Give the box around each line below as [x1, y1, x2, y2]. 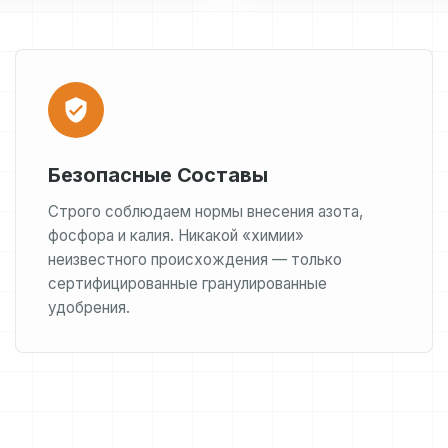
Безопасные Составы [47, 163, 268, 187]
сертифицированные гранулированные [47, 274, 327, 293]
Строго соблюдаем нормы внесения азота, [47, 202, 363, 221]
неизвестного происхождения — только [47, 250, 342, 269]
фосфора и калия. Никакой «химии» [47, 226, 304, 245]
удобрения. [47, 298, 130, 317]
